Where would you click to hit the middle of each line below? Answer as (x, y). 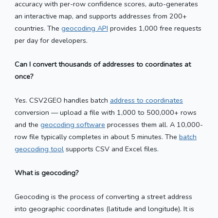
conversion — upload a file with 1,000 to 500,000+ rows (106, 112)
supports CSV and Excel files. (111, 149)
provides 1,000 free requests (155, 28)
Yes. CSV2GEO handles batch (62, 100)
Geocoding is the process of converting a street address (103, 196)
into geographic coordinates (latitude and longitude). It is (104, 209)
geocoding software (73, 124)
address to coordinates (146, 100)
